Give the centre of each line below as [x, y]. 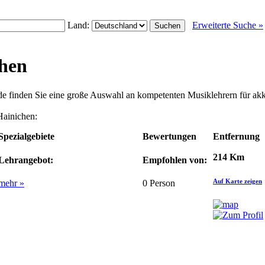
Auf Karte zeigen [237, 181]
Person [161, 183]
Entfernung [236, 136]
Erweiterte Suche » [228, 25]
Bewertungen [169, 136]
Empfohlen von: [175, 160]
